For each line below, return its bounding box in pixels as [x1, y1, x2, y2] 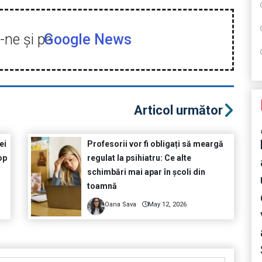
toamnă [87, 181, 117, 191]
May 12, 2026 [147, 201, 187, 209]
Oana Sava [104, 201, 136, 209]
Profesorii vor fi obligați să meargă [87, 139, 223, 149]
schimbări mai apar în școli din [87, 167, 205, 177]
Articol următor [133, 103, 223, 118]
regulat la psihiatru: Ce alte [87, 153, 191, 163]
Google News [43, 31, 132, 49]
